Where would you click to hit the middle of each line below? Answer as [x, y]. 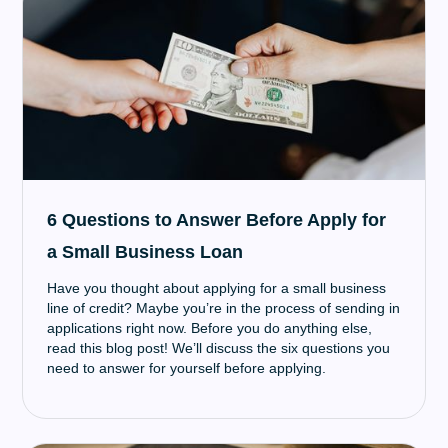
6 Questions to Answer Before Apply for [217, 220]
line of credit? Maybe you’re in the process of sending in [224, 308]
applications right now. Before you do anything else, [210, 328]
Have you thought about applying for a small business [217, 288]
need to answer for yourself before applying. [187, 368]
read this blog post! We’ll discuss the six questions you [219, 348]
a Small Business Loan [145, 252]
